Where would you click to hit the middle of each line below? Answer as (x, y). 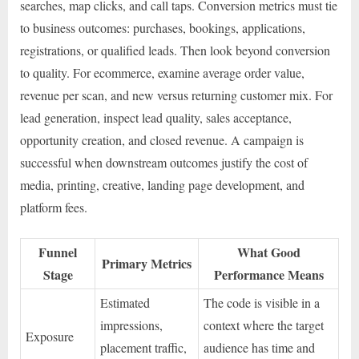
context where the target (264, 325)
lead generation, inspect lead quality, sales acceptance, (156, 117)
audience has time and (260, 347)
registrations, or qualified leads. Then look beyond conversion (175, 50)
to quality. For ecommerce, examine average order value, (162, 72)
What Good (268, 252)
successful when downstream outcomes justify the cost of (164, 162)
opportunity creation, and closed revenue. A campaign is (162, 139)
